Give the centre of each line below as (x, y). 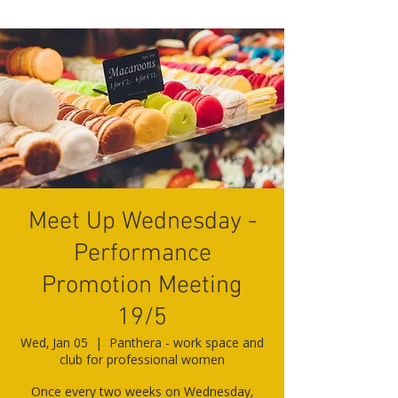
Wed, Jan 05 (54, 342)
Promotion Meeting (142, 286)
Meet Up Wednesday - (142, 222)
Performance (142, 254)
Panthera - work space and (187, 342)
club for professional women (142, 359)
